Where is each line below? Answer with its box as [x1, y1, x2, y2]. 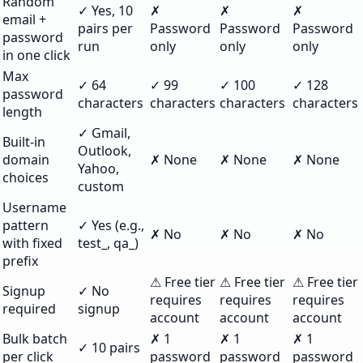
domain [2, 151, 49, 169]
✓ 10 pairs [78, 339, 140, 357]
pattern [2, 216, 49, 234]
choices [2, 169, 49, 186]
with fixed [2, 234, 62, 252]
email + [2, 11, 46, 28]
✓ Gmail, [78, 124, 130, 142]
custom [78, 177, 124, 195]
